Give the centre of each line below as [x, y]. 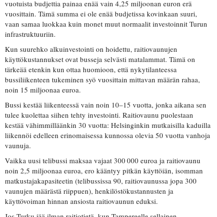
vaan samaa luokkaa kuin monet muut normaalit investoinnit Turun [106, 24]
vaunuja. [18, 146]
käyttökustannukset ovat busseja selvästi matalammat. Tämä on [100, 59]
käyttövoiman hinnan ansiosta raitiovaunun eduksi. [81, 201]
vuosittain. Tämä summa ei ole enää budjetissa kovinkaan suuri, [101, 14]
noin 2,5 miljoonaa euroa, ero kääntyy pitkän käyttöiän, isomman [104, 171]
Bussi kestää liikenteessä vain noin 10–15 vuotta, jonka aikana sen [106, 105]
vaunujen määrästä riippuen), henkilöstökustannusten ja [89, 191]
